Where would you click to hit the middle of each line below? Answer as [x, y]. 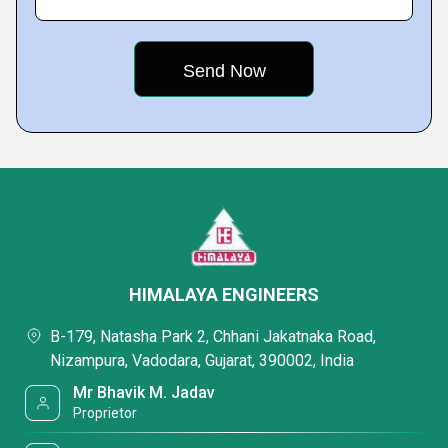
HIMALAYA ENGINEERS [224, 294]
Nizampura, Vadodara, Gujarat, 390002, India [202, 360]
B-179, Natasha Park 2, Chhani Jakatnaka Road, [213, 336]
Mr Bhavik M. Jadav [144, 392]
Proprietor [105, 413]
